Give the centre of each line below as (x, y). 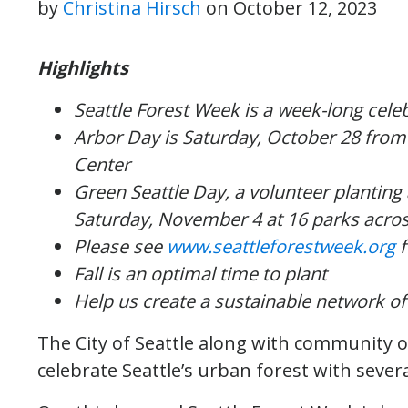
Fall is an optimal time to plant (200, 274)
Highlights (83, 68)
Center (102, 164)
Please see (120, 246)
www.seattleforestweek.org (281, 246)
